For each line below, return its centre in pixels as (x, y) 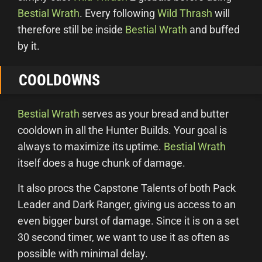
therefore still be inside (71, 30)
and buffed (213, 30)
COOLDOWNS (59, 80)
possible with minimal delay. (83, 254)
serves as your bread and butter (154, 114)
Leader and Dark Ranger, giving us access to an (127, 204)
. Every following (118, 13)
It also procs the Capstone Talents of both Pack (127, 188)
